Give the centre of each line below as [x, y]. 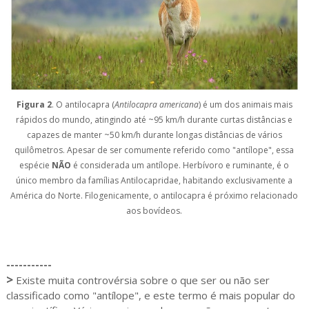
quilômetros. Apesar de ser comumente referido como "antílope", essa [154, 150]
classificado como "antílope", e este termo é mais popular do [150, 296]
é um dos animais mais [247, 104]
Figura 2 [34, 104]
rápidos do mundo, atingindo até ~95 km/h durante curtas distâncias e [154, 119]
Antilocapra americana [156, 104]
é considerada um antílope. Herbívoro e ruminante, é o [180, 165]
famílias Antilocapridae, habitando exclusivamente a [191, 180]
